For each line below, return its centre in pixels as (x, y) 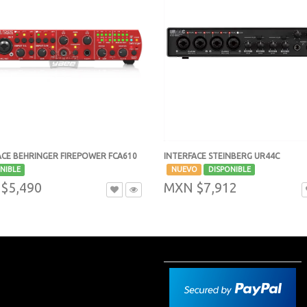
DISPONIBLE (229, 170)
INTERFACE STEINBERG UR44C (222, 156)
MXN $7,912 (200, 188)
